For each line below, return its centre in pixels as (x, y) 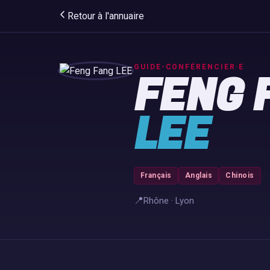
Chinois (240, 175)
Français (156, 175)
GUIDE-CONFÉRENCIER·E (189, 67)
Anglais (199, 175)
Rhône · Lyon (169, 200)
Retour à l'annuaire (106, 16)
